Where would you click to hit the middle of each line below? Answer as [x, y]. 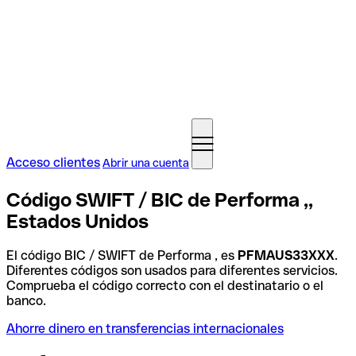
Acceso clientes [53, 163]
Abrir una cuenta [146, 163]
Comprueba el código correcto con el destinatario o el [165, 285]
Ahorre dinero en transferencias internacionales [145, 328]
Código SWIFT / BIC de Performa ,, [160, 199]
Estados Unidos [77, 221]
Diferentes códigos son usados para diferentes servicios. [172, 270]
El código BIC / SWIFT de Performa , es [122, 255]
